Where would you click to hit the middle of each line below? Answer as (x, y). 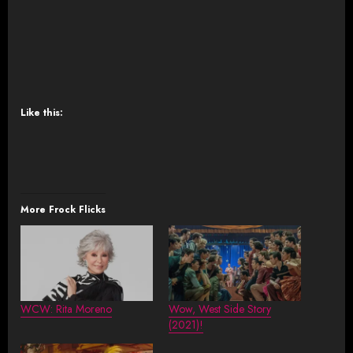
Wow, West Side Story (220, 308)
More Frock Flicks (63, 209)
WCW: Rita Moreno (66, 308)
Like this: (42, 112)
